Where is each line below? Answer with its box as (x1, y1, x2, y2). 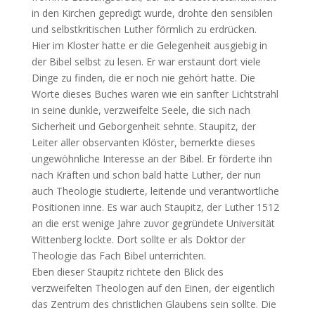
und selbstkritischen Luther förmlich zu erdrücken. (31, 22, 257, 37)
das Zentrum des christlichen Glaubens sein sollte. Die (31, 297, 276, 311)
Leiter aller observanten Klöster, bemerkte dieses (31, 136, 255, 150)
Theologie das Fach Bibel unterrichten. (31, 249, 206, 263)
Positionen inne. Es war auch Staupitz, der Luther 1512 (31, 200, 279, 214)
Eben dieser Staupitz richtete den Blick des (31, 265, 224, 279)
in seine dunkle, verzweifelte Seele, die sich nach (31, 103, 250, 117)
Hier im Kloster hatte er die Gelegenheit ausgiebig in (31, 39, 267, 53)
